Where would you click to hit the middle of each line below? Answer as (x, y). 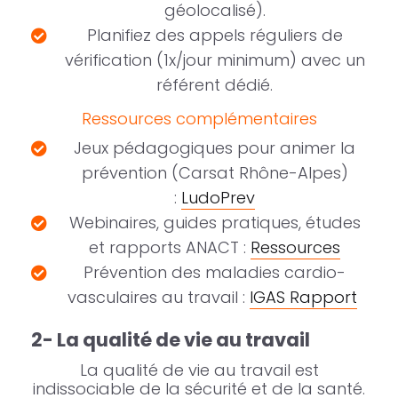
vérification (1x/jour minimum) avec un (215, 60)
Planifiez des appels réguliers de (215, 36)
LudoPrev (218, 198)
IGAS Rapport (303, 298)
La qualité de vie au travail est (199, 370)
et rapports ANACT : (170, 248)
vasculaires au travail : (159, 298)
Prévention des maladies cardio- (215, 273)
